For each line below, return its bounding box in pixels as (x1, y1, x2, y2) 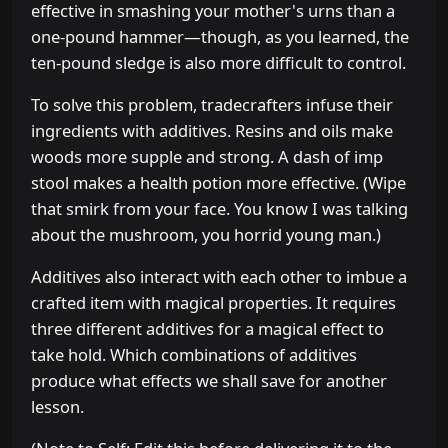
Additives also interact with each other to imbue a (31, 265, 408, 289)
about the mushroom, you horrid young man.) (31, 223, 382, 247)
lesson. (31, 395, 85, 419)
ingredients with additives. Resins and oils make (31, 119, 394, 143)
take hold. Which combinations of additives (31, 343, 358, 367)
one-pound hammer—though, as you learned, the (31, 25, 410, 49)
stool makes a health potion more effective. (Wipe (31, 171, 407, 195)
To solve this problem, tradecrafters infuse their (31, 93, 394, 117)
